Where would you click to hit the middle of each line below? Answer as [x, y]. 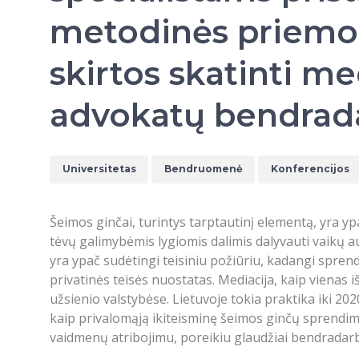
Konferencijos [310, 169]
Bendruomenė [203, 169]
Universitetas [99, 169]
